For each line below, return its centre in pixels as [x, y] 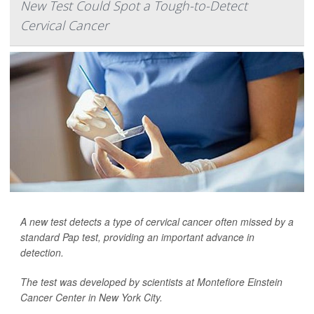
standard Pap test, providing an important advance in [137, 237]
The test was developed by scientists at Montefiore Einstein [151, 281]
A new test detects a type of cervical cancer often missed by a [157, 221]
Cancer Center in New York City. [91, 297]
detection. [42, 252]
